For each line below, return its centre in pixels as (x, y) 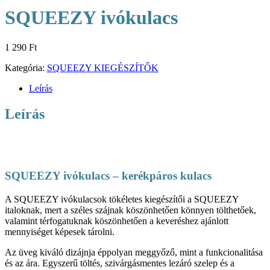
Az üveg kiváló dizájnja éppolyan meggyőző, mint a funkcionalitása (134, 253)
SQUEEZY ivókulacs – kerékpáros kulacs (108, 176)
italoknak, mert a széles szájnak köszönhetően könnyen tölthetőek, (130, 210)
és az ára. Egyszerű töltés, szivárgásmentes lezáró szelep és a (120, 263)
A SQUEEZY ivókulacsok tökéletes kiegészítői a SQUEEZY (122, 199)
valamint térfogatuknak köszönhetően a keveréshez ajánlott (117, 221)
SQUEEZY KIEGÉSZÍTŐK (103, 67)
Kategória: (26, 67)
